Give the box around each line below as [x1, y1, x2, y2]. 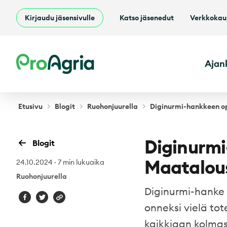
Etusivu [18, 102, 43, 111]
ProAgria [16, 54, 49, 64]
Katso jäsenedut [120, 13, 174, 22]
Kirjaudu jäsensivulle [25, 13, 95, 22]
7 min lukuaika [58, 158, 104, 167]
